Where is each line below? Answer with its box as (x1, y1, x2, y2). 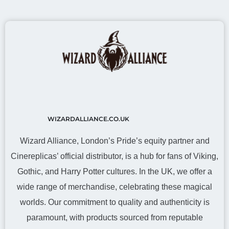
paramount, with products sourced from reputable (26, 213, 203, 222)
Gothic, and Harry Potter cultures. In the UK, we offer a (17, 167, 212, 176)
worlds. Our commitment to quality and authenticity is (19, 198, 210, 207)
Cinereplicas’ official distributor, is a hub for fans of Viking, (11, 152, 218, 161)
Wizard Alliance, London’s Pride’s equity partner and (19, 136, 210, 145)
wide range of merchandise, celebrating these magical (17, 182, 212, 191)
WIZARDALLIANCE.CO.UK (48, 115, 129, 123)
